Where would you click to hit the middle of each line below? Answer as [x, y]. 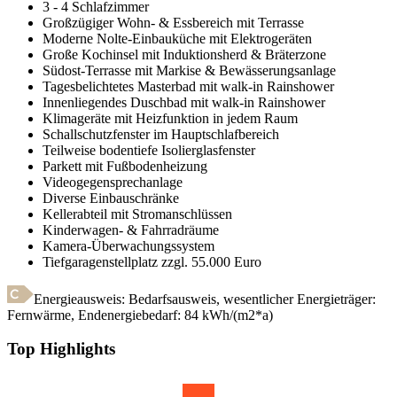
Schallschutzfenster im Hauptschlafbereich [161, 134]
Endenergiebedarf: [129, 315]
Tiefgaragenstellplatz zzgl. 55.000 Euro [152, 261]
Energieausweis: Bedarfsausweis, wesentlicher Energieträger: [205, 299]
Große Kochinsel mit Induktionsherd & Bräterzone [184, 54]
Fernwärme [39, 315]
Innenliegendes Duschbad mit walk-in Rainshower [184, 102]
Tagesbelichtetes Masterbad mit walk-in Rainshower [188, 86]
